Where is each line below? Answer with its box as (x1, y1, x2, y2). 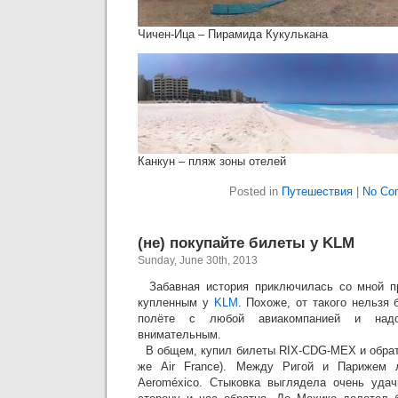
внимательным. (138, 327, 221, 341)
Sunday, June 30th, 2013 (138, 253, 258, 267)
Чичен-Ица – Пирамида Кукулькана (138, 28, 328, 41)
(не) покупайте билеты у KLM (138, 233, 354, 251)
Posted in (229, 184, 282, 198)
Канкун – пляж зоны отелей (138, 154, 286, 168)
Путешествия (282, 184, 353, 198)
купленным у (138, 295, 214, 309)
